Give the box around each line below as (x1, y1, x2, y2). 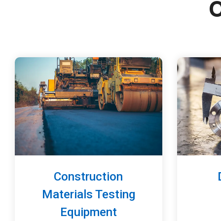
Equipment (60, 205, 117, 219)
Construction (54, 169, 123, 184)
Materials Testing (41, 187, 135, 201)
